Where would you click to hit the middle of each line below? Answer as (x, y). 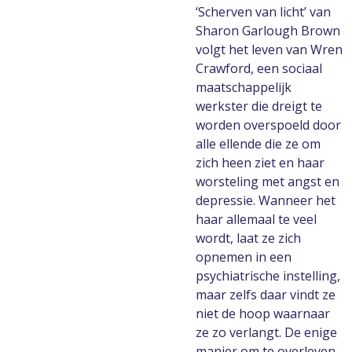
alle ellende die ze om (258, 144)
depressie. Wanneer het (266, 200)
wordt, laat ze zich (248, 238)
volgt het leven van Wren (269, 49)
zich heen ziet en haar (260, 163)
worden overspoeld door (268, 125)
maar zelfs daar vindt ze (266, 295)
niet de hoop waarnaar (263, 313)
